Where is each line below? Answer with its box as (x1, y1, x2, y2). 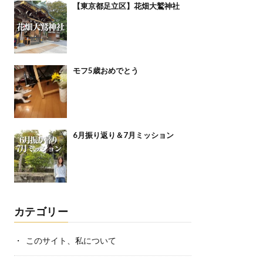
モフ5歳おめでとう (72, 65, 139, 75)
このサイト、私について (25, 235, 116, 245)
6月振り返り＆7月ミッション (72, 130, 174, 140)
